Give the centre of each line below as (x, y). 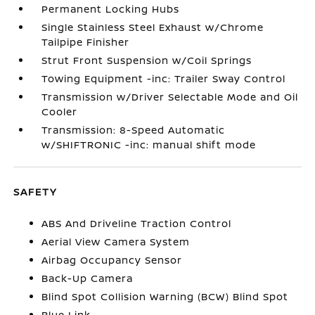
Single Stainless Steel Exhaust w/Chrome (153, 27)
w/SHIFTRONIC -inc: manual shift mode (149, 144)
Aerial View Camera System (116, 242)
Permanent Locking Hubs (111, 9)
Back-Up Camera (88, 278)
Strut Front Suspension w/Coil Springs (147, 60)
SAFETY (36, 192)
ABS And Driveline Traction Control (137, 223)
